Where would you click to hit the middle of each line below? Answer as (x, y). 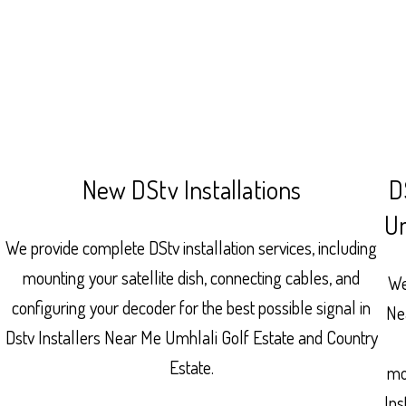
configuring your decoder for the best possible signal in (192, 307)
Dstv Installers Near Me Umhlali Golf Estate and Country (191, 337)
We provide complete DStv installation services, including (192, 247)
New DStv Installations (192, 189)
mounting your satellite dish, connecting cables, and (192, 277)
